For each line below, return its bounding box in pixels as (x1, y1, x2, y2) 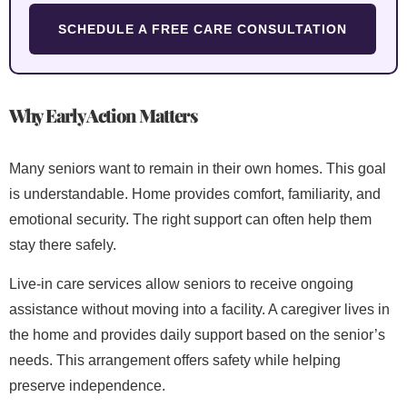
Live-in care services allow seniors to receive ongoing (9, 275, 353, 292)
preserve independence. (9, 377, 165, 393)
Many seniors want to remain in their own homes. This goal (9, 161, 386, 177)
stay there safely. (9, 237, 116, 253)
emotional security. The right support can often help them (9, 212, 372, 228)
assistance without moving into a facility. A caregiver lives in (9, 301, 390, 317)
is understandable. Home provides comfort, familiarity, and (9, 186, 381, 203)
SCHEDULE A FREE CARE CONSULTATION (58, 22, 347, 37)
